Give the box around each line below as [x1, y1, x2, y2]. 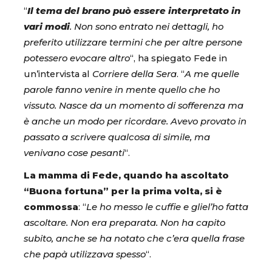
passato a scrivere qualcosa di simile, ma [24, 131, 210, 143]
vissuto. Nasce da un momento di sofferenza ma [24, 100, 243, 111]
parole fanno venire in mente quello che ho [24, 84, 220, 95]
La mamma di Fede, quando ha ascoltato [24, 169, 229, 181]
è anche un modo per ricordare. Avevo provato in [24, 115, 246, 127]
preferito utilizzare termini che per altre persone [24, 36, 242, 48]
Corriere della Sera [92, 68, 177, 80]
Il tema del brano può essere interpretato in [27, 5, 240, 16]
